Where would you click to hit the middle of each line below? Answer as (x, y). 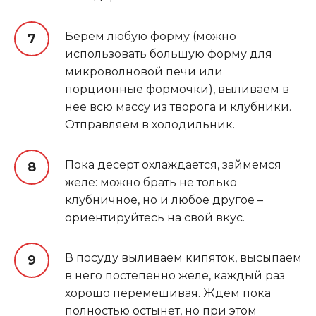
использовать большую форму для (169, 54)
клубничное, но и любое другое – (164, 200)
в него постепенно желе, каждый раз (175, 275)
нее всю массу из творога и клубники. (178, 107)
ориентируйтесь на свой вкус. (155, 217)
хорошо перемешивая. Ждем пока (168, 293)
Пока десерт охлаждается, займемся (173, 164)
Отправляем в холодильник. (150, 124)
